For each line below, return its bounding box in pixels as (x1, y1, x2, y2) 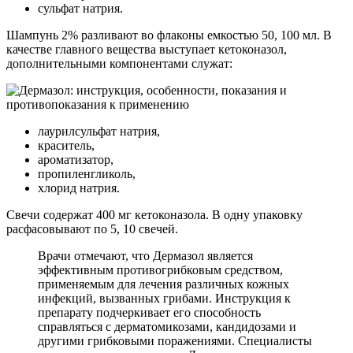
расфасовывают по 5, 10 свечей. (6, 221, 178, 236)
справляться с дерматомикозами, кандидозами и (38, 319, 296, 333)
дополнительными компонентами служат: (6, 56, 232, 70)
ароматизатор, (38, 152, 113, 166)
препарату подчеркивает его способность (38, 305, 261, 319)
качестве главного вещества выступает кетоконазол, (6, 42, 287, 56)
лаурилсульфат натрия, (38, 124, 160, 138)
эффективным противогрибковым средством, (38, 262, 283, 277)
